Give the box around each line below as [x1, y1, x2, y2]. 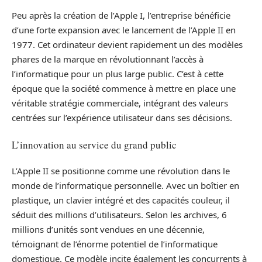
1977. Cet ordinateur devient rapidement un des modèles [12, 39, 243, 50]
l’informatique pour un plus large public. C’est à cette [12, 68, 223, 80]
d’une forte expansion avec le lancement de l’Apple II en [12, 24, 236, 36]
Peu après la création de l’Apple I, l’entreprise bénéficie [12, 9, 230, 21]
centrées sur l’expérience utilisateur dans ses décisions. [12, 112, 232, 123]
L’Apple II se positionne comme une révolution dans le [12, 165, 230, 177]
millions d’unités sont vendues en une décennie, [12, 223, 205, 235]
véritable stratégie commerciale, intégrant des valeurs [12, 97, 228, 109]
